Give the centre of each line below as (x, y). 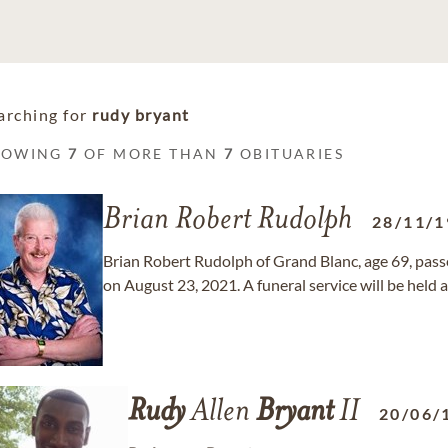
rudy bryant (141, 114)
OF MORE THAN (151, 153)
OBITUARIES (289, 153)
